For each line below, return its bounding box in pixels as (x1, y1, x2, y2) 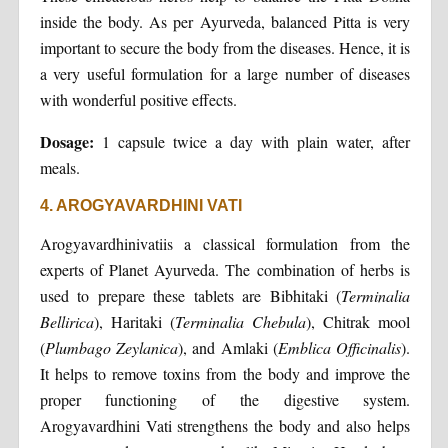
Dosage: (39, 129, 94, 153)
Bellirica (39, 310, 94, 332)
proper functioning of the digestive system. (39, 388, 411, 410)
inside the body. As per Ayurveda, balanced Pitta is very (39, 10, 411, 32)
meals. (39, 156, 80, 178)
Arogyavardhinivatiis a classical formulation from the (39, 232, 411, 254)
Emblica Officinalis (278, 336, 402, 358)
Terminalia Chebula (174, 310, 307, 332)
